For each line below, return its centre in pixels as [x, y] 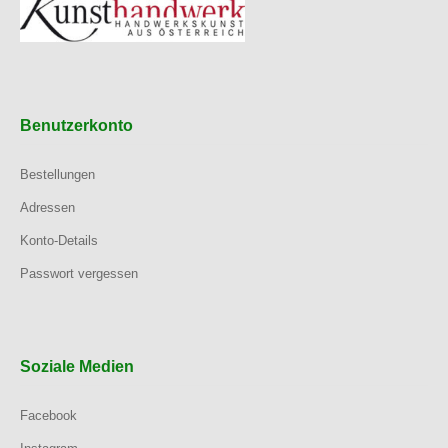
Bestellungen [57, 174]
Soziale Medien [77, 366]
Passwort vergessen [79, 273]
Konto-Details [59, 240]
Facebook [48, 415]
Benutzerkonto [76, 125]
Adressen [47, 207]
